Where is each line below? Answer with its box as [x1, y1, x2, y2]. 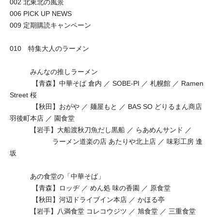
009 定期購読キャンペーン [10, 21, 91, 29]
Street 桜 [10, 91, 37, 99]
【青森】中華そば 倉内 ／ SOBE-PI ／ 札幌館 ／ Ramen [10, 79, 203, 87]
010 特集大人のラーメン [10, 44, 89, 52]
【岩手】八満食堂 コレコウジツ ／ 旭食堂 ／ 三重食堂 [10, 207, 196, 215]
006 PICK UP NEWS [10, 9, 72, 17]
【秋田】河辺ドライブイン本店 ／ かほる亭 [10, 195, 165, 203]
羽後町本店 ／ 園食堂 [10, 114, 75, 122]
